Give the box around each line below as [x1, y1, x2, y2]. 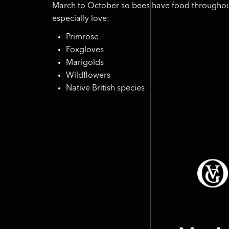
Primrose [65, 33, 99, 42]
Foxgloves [65, 46, 104, 55]
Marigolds [65, 59, 104, 67]
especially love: [52, 14, 109, 23]
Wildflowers [65, 72, 110, 80]
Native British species [65, 84, 145, 93]
